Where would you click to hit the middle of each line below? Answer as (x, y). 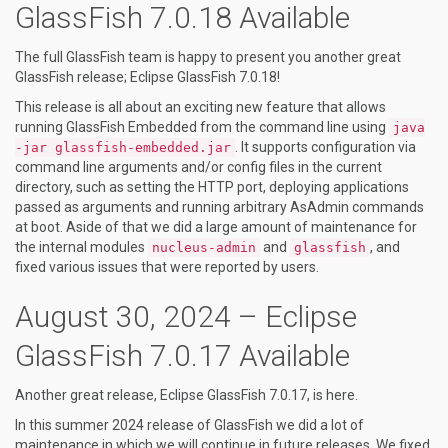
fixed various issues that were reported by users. (167, 267)
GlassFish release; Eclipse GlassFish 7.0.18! (147, 77)
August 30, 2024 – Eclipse (186, 316)
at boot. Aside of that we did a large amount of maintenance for (216, 227)
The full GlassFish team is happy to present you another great (208, 57)
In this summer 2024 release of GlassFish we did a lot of (189, 425)
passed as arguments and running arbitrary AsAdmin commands (219, 207)
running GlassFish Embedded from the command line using (202, 127)
